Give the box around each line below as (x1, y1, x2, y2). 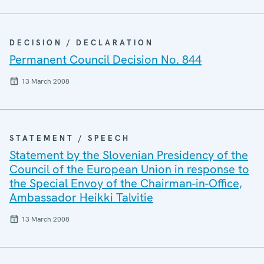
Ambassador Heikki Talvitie (9, 190, 153, 205)
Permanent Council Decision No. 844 (9, 52, 202, 67)
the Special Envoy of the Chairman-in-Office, (9, 176, 242, 191)
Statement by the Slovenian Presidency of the (9, 147, 248, 163)
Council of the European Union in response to (9, 161, 249, 177)
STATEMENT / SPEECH (9, 133, 130, 143)
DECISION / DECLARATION (9, 38, 154, 48)
